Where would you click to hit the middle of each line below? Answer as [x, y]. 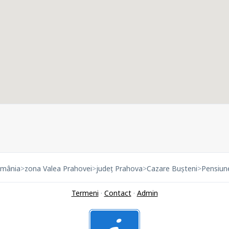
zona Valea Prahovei [58, 168]
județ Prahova [119, 168]
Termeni [85, 193]
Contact [118, 193]
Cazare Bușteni [172, 168]
